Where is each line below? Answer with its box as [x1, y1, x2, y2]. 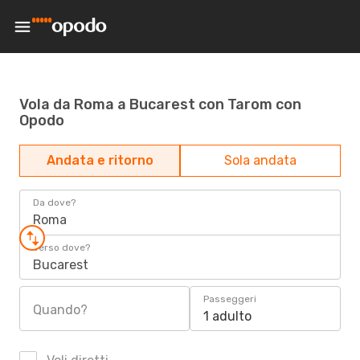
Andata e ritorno [46, 153, 153, 168]
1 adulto [203, 309, 252, 324]
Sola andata [224, 153, 297, 168]
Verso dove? [33, 242, 90, 253]
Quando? [33, 302, 88, 317]
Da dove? [33, 197, 76, 208]
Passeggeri [203, 293, 256, 305]
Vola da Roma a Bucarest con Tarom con [19, 95, 301, 113]
